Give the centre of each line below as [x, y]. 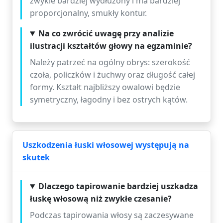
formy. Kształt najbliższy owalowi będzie [105, 87]
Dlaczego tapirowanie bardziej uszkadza [118, 186]
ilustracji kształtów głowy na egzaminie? [111, 46]
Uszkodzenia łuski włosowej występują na [106, 145]
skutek [36, 157]
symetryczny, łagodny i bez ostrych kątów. [109, 100]
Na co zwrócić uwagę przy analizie [106, 33]
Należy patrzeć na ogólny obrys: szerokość [110, 62]
